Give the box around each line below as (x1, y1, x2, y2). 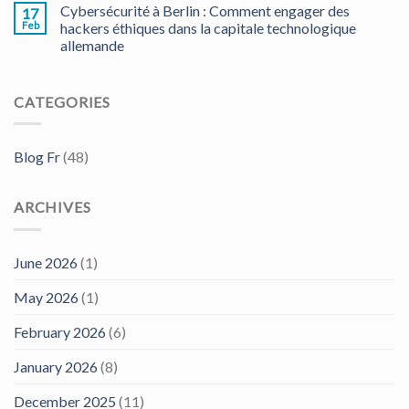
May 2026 (14, 288, 79, 306)
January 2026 (14, 357, 98, 375)
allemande (60, 36, 124, 54)
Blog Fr (14, 148, 60, 166)
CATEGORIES (14, 92, 110, 110)
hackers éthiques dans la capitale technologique (60, 18, 356, 37)
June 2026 (14, 253, 78, 271)
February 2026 (14, 322, 106, 341)
